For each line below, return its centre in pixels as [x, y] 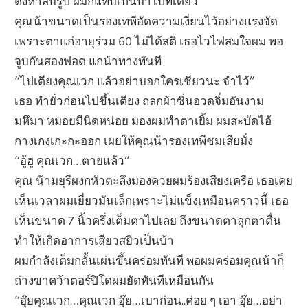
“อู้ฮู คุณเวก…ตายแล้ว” [73, 160]
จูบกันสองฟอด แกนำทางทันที [88, 60]
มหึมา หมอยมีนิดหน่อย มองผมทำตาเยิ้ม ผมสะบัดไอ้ [143, 120]
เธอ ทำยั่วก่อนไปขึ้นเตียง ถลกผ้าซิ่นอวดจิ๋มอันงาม [140, 100]
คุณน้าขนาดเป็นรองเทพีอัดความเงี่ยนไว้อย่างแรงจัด [146, 21]
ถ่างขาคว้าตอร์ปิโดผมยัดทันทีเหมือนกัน [114, 280]
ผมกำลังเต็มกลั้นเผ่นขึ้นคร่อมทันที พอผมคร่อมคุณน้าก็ [150, 260]
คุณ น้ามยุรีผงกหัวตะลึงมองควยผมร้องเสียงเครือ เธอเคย [154, 180]
